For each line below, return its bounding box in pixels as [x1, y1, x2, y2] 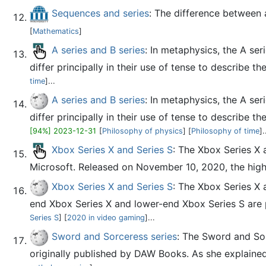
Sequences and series [52, 7, 149, 20]
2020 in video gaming [67, 213, 145, 222]
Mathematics [33, 27, 79, 36]
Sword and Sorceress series [52, 230, 177, 243]
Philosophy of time [191, 126, 259, 135]
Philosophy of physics [102, 126, 183, 135]
